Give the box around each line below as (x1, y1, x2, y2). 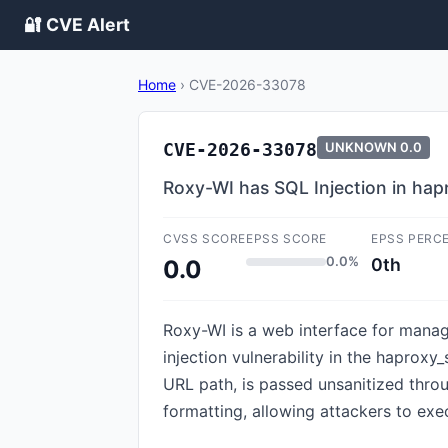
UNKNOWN (325, 139, 397, 155)
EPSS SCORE (246, 231, 327, 246)
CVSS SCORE (163, 231, 246, 246)
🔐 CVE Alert (24, 14, 130, 35)
